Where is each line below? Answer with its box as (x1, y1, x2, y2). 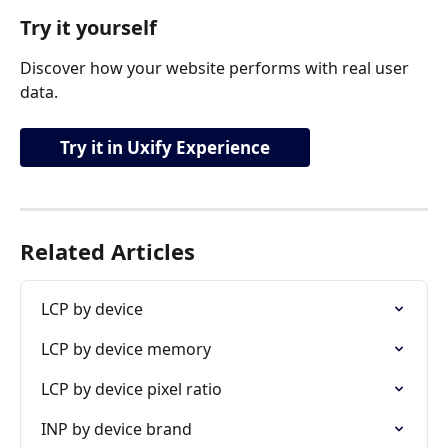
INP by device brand (41, 417, 192, 440)
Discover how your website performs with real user (20, 56, 413, 79)
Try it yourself (20, 13, 157, 41)
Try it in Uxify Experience (60, 135, 270, 159)
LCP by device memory (41, 337, 211, 360)
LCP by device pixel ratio (41, 377, 222, 400)
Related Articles (20, 235, 195, 266)
